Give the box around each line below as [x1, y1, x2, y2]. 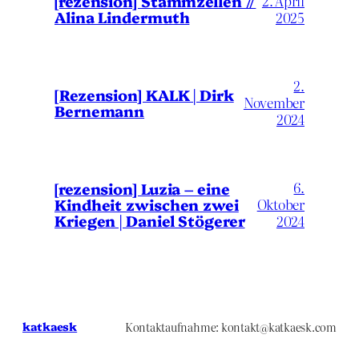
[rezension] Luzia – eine [54, 177, 230, 199]
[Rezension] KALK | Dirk [54, 83, 234, 105]
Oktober [256, 194, 305, 215]
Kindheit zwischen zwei [54, 193, 239, 215]
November [243, 92, 305, 113]
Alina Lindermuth [54, 6, 190, 27]
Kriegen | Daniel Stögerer [54, 209, 245, 231]
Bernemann [54, 99, 145, 121]
